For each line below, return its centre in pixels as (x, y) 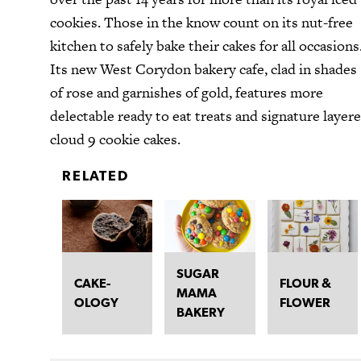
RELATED (95, 175)
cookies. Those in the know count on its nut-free (201, 23)
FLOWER (305, 302)
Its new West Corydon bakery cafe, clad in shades (203, 69)
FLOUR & (305, 283)
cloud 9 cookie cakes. (117, 139)
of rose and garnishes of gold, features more (187, 93)
